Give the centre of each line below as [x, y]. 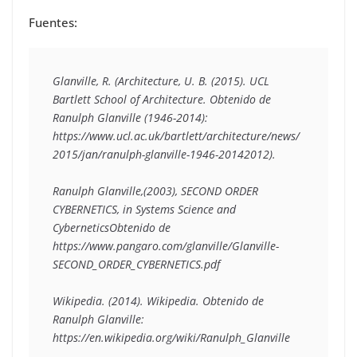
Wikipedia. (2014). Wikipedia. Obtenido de [158, 301]
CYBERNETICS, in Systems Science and [144, 210]
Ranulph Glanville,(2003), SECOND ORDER [155, 191]
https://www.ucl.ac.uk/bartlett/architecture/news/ [176, 136]
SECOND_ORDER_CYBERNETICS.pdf [136, 265]
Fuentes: [53, 23]
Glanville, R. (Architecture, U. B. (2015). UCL [161, 81]
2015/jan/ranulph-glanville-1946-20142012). [166, 155]
